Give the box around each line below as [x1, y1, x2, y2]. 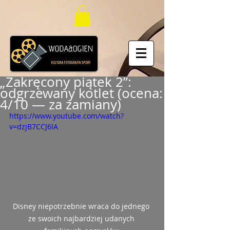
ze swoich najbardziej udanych [28, 214, 137, 224]
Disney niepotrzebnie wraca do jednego [13, 201, 151, 212]
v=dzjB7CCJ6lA [9, 121, 58, 131]
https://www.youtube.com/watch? [9, 110, 124, 121]
